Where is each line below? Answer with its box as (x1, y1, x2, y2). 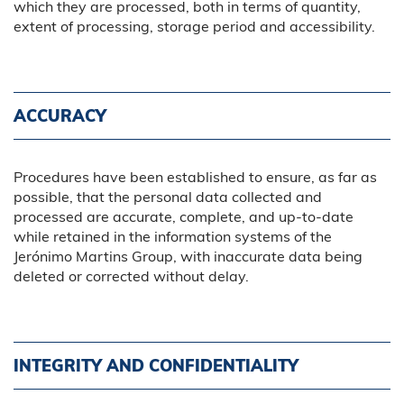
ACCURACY (14, 105, 106, 126)
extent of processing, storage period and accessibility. (14, 16, 375, 35)
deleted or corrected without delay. (14, 266, 249, 285)
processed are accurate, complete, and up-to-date (14, 207, 353, 225)
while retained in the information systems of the (14, 226, 332, 245)
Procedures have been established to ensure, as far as (14, 167, 377, 186)
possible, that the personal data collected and (14, 187, 322, 206)
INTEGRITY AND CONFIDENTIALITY (14, 354, 298, 376)
